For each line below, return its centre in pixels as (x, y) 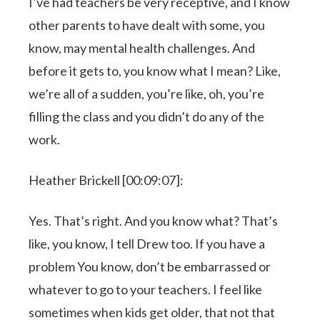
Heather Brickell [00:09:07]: (106, 180)
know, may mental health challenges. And (142, 47)
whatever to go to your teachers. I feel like (146, 289)
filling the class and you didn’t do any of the (147, 116)
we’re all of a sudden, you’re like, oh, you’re (147, 93)
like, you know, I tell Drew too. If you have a (147, 243)
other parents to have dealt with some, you (147, 25)
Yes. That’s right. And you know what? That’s (154, 220)
